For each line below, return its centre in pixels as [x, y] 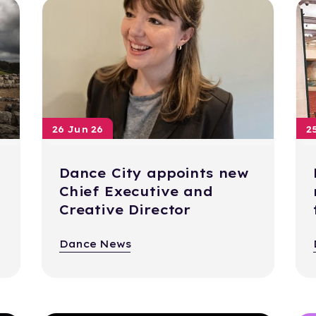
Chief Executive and [136, 192]
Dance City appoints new [154, 174]
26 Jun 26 [77, 129]
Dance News [95, 244]
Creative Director [125, 210]
